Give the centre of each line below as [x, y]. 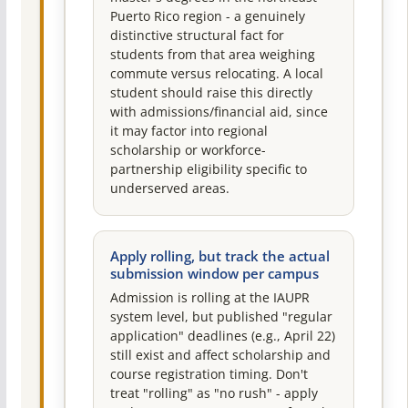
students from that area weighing [212, 54]
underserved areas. [169, 188]
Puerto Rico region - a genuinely [207, 16]
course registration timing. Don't [209, 374]
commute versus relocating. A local [216, 73]
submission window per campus [214, 273]
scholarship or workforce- [188, 150]
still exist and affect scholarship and [220, 355]
